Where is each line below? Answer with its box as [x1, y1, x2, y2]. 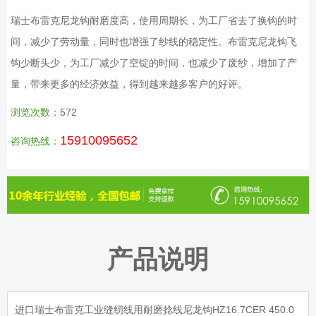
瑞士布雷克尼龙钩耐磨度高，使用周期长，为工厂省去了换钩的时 [11, 14, 297, 26]
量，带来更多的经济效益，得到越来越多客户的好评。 [11, 78, 248, 90]
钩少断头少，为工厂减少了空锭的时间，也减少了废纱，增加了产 [11, 56, 297, 68]
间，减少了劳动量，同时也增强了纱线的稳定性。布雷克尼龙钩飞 [11, 35, 297, 47]
